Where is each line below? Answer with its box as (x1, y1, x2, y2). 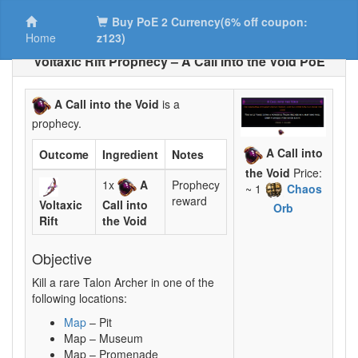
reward (172, 193, 207, 209)
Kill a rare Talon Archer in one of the (32, 274, 214, 291)
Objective (32, 248, 92, 269)
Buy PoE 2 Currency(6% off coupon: (112, 14, 308, 30)
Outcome (39, 146, 89, 163)
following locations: (32, 290, 127, 307)
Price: (289, 164, 322, 181)
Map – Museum (64, 330, 143, 347)
